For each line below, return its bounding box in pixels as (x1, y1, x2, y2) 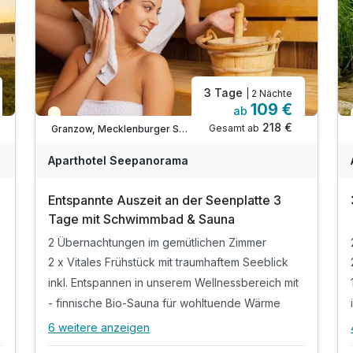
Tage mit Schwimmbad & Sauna (48, 211, 235, 228)
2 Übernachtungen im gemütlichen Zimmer (48, 235, 266, 249)
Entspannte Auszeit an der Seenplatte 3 (48, 192, 281, 209)
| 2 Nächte (246, 87, 292, 100)
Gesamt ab (209, 122, 259, 135)
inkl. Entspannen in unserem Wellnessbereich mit (48, 276, 299, 290)
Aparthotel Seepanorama (48, 154, 188, 168)
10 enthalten (192, 329, 249, 342)
